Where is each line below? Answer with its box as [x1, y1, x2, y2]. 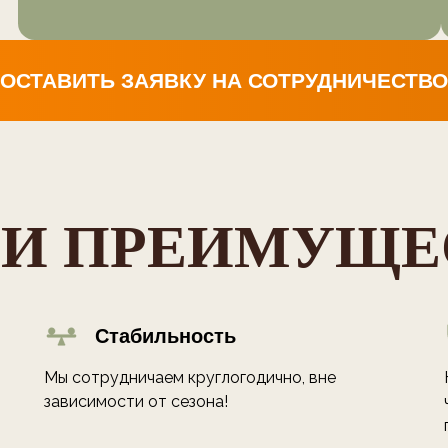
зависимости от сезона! [44, 392, 228, 412]
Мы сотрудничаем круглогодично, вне [44, 368, 336, 388]
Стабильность [95, 325, 236, 348]
